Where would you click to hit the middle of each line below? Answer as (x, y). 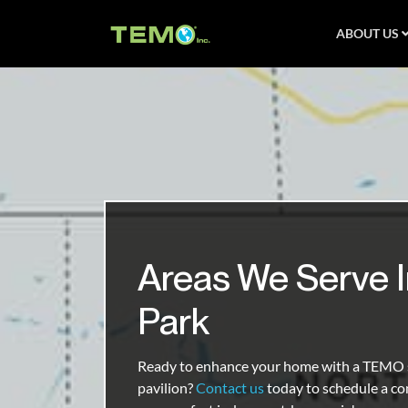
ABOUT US (367, 33)
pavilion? (167, 387)
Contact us (230, 387)
